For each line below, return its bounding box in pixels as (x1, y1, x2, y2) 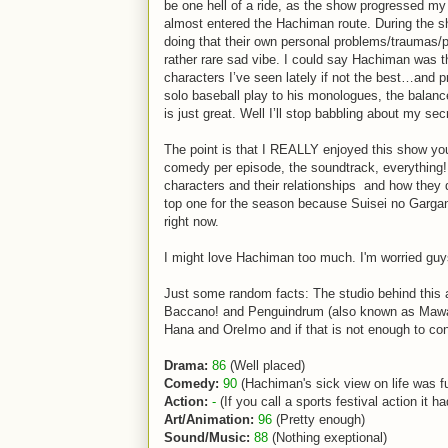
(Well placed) (226, 358, 305, 373)
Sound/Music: (164, 430, 250, 445)
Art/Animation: (164, 412, 254, 427)
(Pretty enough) (272, 412, 365, 427)
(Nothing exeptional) (268, 430, 387, 445)
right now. (164, 214, 219, 229)
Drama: (164, 358, 208, 373)
